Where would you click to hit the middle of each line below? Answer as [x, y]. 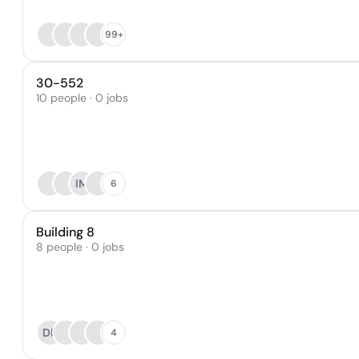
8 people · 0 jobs [80, 247]
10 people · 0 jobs [82, 98]
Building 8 [65, 232]
